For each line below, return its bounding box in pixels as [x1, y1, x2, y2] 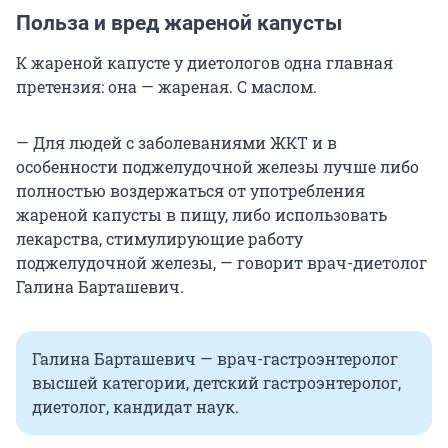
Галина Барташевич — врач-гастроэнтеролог [32, 348, 398, 370]
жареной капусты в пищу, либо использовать [16, 204, 387, 226]
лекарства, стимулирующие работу [16, 228, 303, 250]
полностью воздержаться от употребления [16, 180, 365, 202]
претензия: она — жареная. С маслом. [16, 76, 317, 98]
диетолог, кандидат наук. [32, 396, 239, 418]
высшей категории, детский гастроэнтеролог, [32, 372, 401, 394]
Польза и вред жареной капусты [16, 11, 342, 36]
